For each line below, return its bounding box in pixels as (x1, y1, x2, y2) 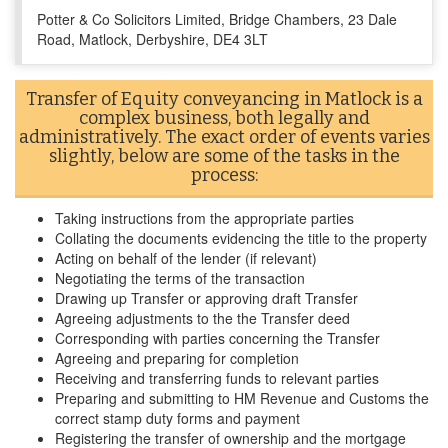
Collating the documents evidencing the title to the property (55, 228, 427, 248)
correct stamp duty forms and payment (55, 408, 300, 428)
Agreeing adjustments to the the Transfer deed (55, 308, 350, 328)
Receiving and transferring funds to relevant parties (55, 368, 379, 388)
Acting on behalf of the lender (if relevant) (55, 248, 317, 268)
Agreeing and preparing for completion (55, 348, 299, 368)
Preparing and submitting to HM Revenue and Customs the (55, 388, 429, 408)
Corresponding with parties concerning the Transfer (55, 328, 380, 348)
